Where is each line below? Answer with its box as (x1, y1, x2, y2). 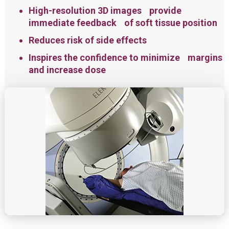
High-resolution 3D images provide (28, 5, 181, 16)
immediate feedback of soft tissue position (28, 17, 217, 29)
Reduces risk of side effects (28, 35, 147, 46)
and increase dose (28, 64, 106, 76)
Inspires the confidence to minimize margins (28, 52, 222, 63)
